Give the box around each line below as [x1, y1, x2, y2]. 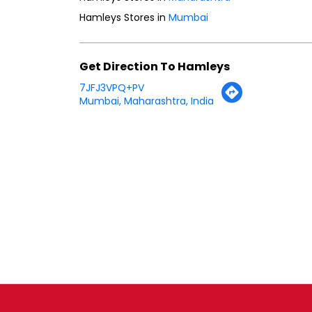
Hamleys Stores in [79, 10, 169, 24]
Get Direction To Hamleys [79, 58, 230, 75]
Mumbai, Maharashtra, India [79, 93, 214, 108]
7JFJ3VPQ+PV [79, 80, 144, 95]
